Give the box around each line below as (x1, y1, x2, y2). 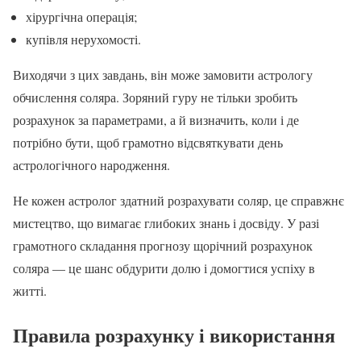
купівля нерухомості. (26, 30, 141, 48)
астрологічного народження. (13, 156, 170, 173)
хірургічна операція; (26, 7, 137, 25)
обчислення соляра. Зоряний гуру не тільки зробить (13, 88, 297, 106)
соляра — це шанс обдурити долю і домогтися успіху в (13, 259, 315, 276)
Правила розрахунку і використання (13, 320, 335, 349)
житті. (13, 281, 47, 299)
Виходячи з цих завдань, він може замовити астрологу (13, 65, 313, 83)
